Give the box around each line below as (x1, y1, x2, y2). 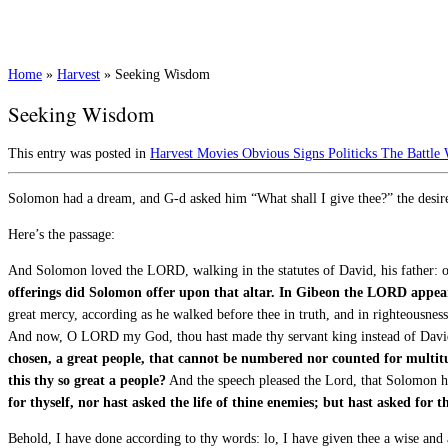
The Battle (381, 145, 444, 161)
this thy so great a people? (8, 372, 166, 388)
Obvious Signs (242, 145, 328, 161)
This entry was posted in (8, 145, 150, 161)
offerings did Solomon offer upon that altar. (8, 284, 275, 300)
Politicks (328, 145, 381, 161)
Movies (197, 145, 242, 161)
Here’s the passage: (8, 226, 115, 242)
